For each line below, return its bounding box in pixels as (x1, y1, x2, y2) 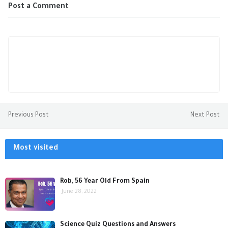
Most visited (13, 145, 58, 153)
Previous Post (8, 112, 49, 119)
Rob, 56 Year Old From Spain (60, 178, 150, 185)
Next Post (190, 112, 220, 119)
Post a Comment (8, 3, 69, 11)
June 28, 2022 (62, 189, 97, 195)
